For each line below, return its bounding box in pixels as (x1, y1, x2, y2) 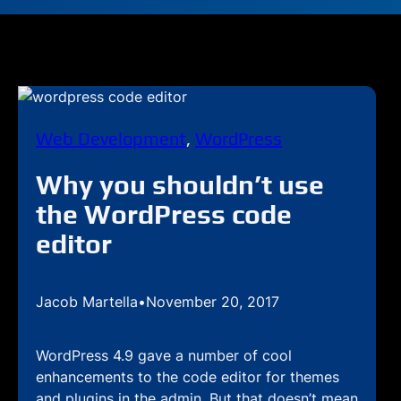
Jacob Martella (36, 293, 138, 311)
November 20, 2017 (146, 293, 279, 311)
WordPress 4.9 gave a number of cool (36, 346, 292, 364)
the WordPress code (36, 199, 292, 230)
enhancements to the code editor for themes (36, 368, 339, 386)
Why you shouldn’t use (36, 169, 324, 200)
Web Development (36, 128, 186, 149)
